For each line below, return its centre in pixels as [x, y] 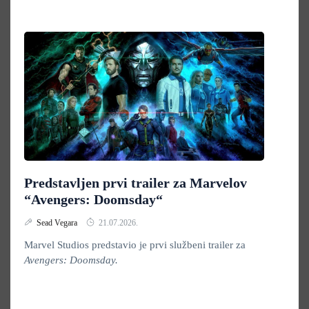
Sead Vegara [58, 223]
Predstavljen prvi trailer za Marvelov [136, 183]
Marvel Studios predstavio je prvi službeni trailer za [135, 245]
